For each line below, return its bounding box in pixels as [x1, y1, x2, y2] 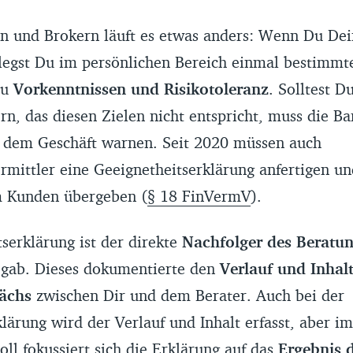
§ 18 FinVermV [147, 185, 251, 206]
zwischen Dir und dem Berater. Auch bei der [31, 284, 344, 305]
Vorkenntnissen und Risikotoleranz [13, 78, 269, 98]
